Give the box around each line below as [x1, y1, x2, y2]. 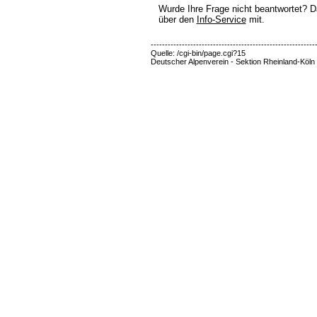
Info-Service [196, 14, 246, 25]
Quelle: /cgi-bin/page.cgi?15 [150, 49, 246, 57]
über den [158, 14, 197, 25]
